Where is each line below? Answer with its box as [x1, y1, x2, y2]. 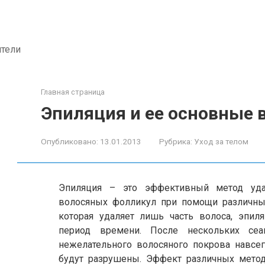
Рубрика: [159, 137, 192, 146]
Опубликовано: [41, 137, 98, 146]
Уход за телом [194, 137, 248, 146]
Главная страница [41, 88, 105, 96]
